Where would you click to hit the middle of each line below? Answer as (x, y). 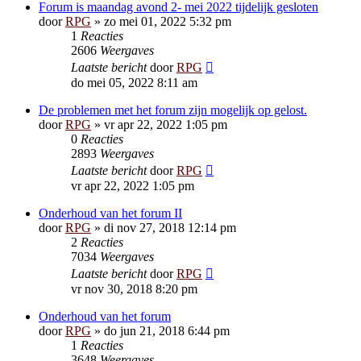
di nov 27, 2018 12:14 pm (170, 228)
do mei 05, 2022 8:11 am (134, 83)
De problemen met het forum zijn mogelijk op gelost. (173, 110)
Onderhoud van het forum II (110, 213)
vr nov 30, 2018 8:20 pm (134, 289)
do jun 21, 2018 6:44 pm (167, 331)
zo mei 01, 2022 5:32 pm (168, 21)
